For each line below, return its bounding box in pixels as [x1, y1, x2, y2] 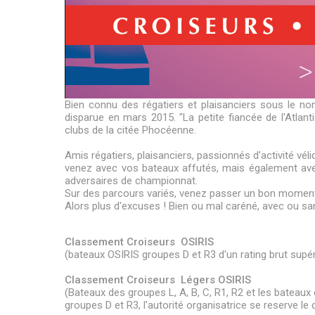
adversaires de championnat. [65, 174, 198, 187]
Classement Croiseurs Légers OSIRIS [65, 274, 251, 286]
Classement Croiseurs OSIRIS [65, 236, 214, 248]
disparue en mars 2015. [65, 111, 176, 124]
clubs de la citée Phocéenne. [65, 124, 196, 136]
